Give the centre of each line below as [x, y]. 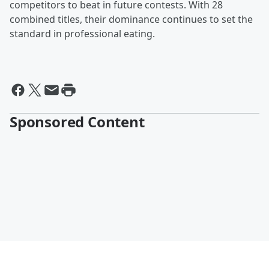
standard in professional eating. [82, 34]
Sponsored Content [77, 122]
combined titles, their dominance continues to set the [131, 20]
